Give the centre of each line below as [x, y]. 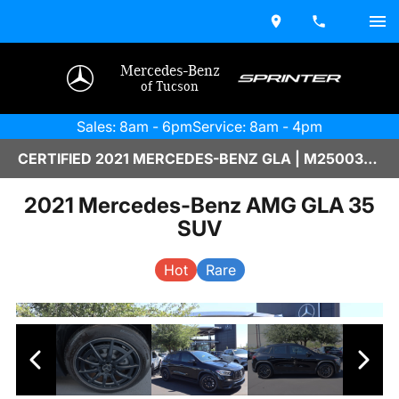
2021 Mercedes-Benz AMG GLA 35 [199, 205]
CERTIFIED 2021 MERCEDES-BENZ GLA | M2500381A [370, 159]
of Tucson [170, 86]
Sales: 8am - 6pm [134, 126]
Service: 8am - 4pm [257, 126]
